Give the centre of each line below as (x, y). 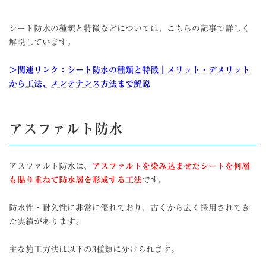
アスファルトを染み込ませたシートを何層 (171, 166)
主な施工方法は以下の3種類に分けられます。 (94, 249)
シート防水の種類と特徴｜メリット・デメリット (159, 70)
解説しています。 (42, 42)
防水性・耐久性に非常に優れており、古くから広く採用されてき (129, 208)
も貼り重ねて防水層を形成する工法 (75, 180)
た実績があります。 (46, 221)
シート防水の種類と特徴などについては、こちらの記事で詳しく (129, 28)
